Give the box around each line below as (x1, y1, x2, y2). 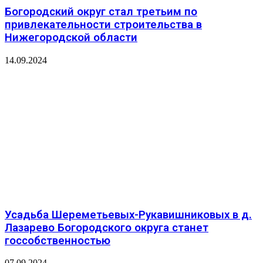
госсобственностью (5, 234, 110, 247)
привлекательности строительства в (5, 18, 202, 32)
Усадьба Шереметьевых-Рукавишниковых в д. (5, 208, 252, 221)
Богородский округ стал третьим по (5, 5, 197, 19)
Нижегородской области (5, 31, 137, 45)
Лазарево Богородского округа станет (5, 221, 208, 234)
